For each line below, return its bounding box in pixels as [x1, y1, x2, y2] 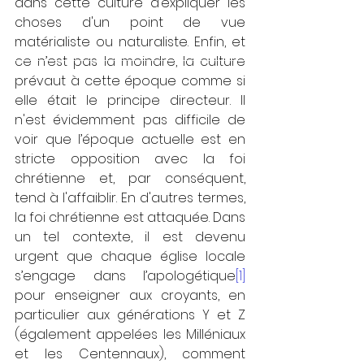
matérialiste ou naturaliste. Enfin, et [15, 32, 245, 51]
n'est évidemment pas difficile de [15, 110, 245, 129]
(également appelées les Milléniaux [15, 325, 245, 344]
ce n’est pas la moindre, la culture [15, 52, 245, 71]
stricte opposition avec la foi [15, 149, 245, 168]
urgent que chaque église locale [15, 247, 245, 266]
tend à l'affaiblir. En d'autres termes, [15, 188, 245, 207]
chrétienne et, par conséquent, [15, 169, 245, 188]
